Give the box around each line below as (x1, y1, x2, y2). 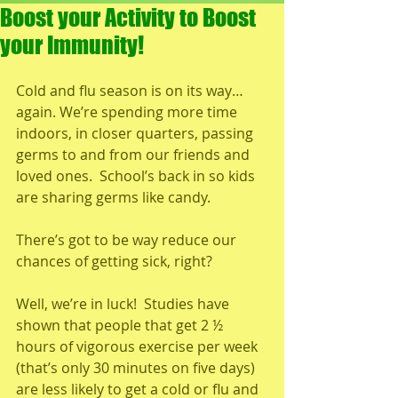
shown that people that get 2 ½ (16, 315, 227, 335)
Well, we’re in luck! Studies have (16, 294, 233, 314)
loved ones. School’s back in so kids (16, 166, 259, 186)
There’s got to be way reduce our (16, 230, 240, 250)
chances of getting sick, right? (16, 251, 212, 271)
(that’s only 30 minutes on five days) (16, 358, 259, 378)
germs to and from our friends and (16, 145, 253, 164)
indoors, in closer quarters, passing (16, 123, 257, 143)
